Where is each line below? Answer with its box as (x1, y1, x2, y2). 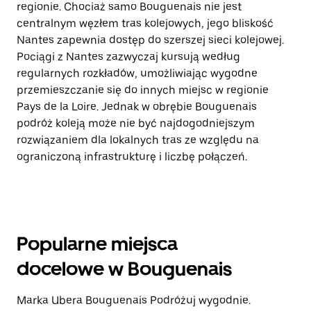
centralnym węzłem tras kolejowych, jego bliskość (17, 17, 274, 30)
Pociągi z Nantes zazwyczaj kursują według (17, 50, 240, 63)
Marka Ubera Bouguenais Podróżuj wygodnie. (17, 294, 251, 307)
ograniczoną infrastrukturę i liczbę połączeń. (17, 150, 247, 163)
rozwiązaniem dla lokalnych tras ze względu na (17, 133, 259, 146)
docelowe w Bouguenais (17, 257, 232, 280)
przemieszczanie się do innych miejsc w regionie (17, 83, 269, 96)
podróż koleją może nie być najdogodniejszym (17, 117, 255, 130)
